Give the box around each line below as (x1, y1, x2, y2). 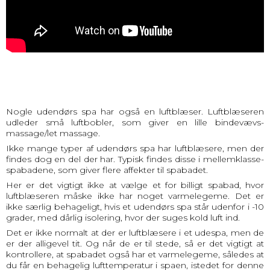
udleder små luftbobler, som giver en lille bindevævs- (6, 116, 264, 128)
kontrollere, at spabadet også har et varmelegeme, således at (6, 248, 264, 260)
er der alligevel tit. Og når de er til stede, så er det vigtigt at (6, 237, 264, 249)
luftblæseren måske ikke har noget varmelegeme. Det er (6, 190, 264, 201)
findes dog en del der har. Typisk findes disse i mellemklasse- (6, 153, 264, 165)
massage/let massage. (6, 127, 100, 139)
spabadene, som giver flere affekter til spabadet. (6, 164, 208, 175)
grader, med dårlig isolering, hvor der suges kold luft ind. (6, 212, 240, 223)
